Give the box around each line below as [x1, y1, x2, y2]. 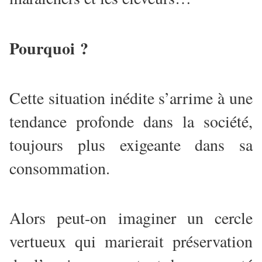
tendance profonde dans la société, [9, 110, 253, 133]
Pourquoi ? [9, 36, 94, 61]
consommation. [9, 157, 110, 180]
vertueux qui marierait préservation [9, 230, 253, 253]
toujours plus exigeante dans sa [9, 133, 253, 156]
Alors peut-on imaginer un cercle [9, 206, 253, 229]
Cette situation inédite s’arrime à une [9, 87, 253, 109]
